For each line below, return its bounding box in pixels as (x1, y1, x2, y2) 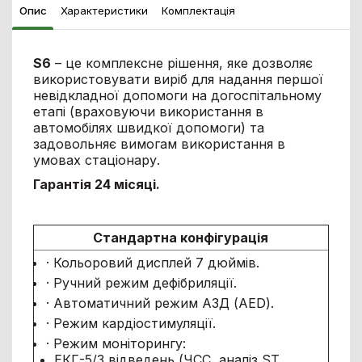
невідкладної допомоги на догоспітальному (32, 86, 322, 103)
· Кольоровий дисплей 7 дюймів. (45, 254, 259, 271)
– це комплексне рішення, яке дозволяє (50, 54, 313, 71)
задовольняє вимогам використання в (32, 135, 285, 152)
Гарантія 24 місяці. (32, 175, 160, 192)
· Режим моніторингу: (45, 335, 186, 351)
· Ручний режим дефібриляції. (45, 274, 237, 291)
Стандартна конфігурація (93, 229, 269, 246)
